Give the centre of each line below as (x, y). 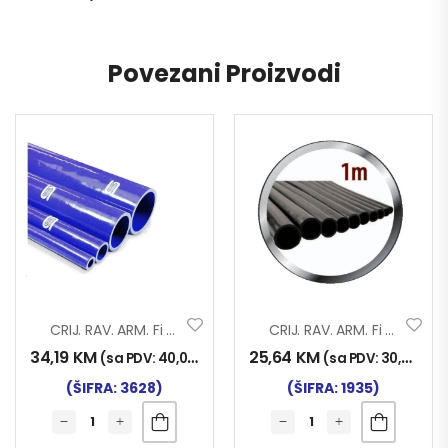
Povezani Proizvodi (224, 73)
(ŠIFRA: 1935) (333, 387)
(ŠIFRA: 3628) (114, 387)
